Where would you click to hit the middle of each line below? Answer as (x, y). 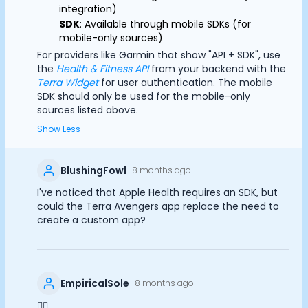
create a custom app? (91, 220)
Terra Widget (68, 82)
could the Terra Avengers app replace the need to (158, 206)
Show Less (59, 129)
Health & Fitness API (102, 68)
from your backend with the (217, 68)
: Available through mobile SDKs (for (165, 24)
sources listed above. (88, 110)
